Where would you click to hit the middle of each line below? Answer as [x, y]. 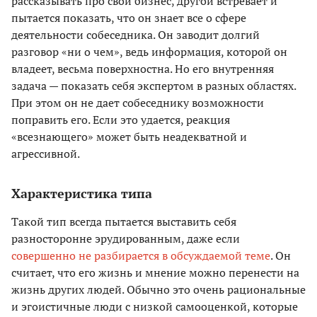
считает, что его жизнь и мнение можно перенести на [155, 273]
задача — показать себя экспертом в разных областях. [154, 86]
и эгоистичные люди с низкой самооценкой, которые [155, 307]
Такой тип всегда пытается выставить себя [124, 222]
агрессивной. [46, 154]
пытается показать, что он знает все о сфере [129, 18]
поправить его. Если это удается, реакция [121, 120]
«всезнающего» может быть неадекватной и [129, 137]
